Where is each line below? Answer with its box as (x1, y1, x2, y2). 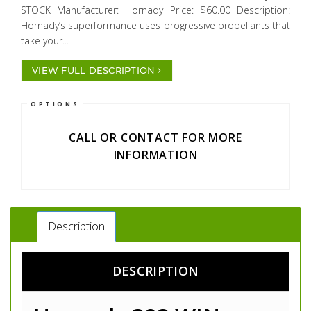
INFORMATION (113, 147, 198, 162)
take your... (21, 34, 69, 47)
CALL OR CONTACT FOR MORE (69, 130, 242, 145)
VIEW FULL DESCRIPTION (32, 65, 155, 76)
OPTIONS (31, 99, 80, 108)
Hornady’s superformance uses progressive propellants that (21, 19, 290, 32)
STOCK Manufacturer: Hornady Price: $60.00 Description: (21, 3, 290, 17)
